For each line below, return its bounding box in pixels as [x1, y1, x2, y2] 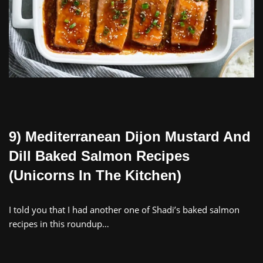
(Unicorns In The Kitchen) [9, 167, 181, 184]
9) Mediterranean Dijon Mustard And [9, 129, 251, 145]
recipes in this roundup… [9, 218, 109, 230]
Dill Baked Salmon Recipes [9, 148, 190, 164]
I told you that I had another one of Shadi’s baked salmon [9, 204, 240, 216]
